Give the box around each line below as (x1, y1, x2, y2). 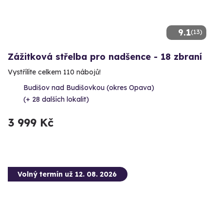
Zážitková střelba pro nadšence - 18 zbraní (8, 51, 202, 62)
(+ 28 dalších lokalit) (23, 94, 89, 104)
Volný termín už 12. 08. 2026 (18, 169, 117, 179)
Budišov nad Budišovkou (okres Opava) (23, 83, 154, 92)
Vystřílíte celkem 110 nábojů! (8, 67, 101, 76)
